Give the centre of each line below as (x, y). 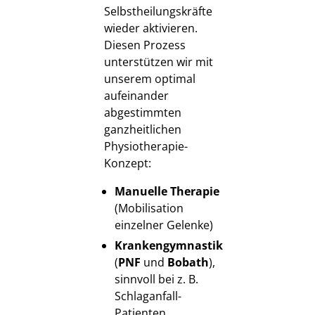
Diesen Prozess (144, 45)
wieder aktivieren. (150, 28)
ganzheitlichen (142, 129)
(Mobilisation (149, 208)
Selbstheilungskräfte (158, 11)
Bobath (188, 262)
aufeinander (136, 95)
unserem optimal (149, 78)
